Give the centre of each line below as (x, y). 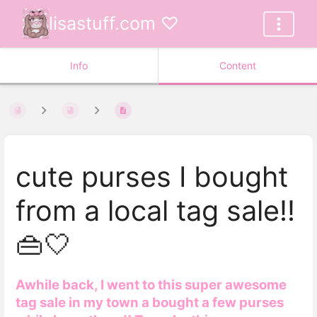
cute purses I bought (152, 177)
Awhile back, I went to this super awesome (151, 284)
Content (238, 65)
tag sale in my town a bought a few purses (150, 302)
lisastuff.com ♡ (114, 23)
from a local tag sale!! (155, 211)
